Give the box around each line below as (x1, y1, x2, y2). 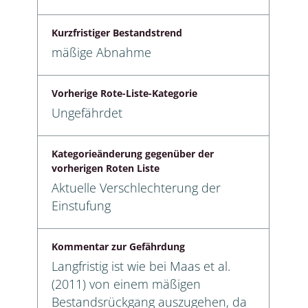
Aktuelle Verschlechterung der (52, 179, 221, 196)
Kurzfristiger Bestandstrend (52, 25, 182, 39)
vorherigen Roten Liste (52, 161, 159, 175)
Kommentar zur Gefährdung (52, 239, 185, 253)
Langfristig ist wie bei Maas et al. (52, 257, 230, 274)
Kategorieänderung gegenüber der (52, 146, 214, 160)
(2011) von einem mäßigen (52, 275, 201, 292)
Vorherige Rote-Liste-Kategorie (52, 86, 197, 100)
